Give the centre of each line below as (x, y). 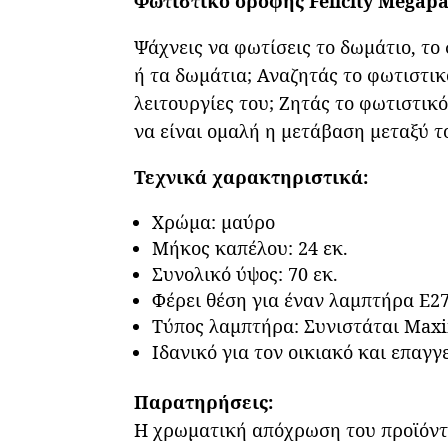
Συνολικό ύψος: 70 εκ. (245, 274)
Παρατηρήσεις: (204, 402)
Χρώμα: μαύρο (214, 222)
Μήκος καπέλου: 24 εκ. (250, 248)
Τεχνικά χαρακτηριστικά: (251, 177)
